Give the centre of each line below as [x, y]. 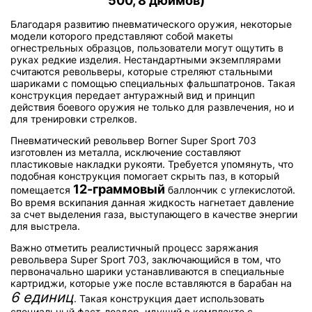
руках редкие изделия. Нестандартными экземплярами [146, 60]
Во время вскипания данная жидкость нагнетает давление [152, 203]
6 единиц [42, 298]
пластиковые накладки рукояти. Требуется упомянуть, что [152, 164]
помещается [42, 190]
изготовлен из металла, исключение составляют [126, 153]
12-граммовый [119, 189]
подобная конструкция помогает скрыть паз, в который [145, 176]
